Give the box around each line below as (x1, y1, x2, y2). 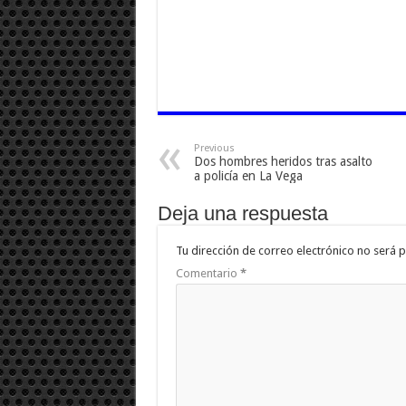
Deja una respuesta (157, 201, 328, 225)
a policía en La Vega (193, 168, 303, 183)
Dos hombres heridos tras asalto (193, 153, 372, 169)
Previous (193, 141, 235, 154)
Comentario (175, 266, 240, 280)
